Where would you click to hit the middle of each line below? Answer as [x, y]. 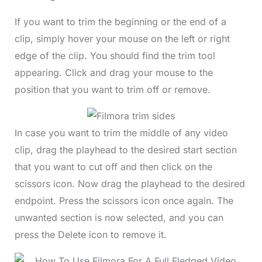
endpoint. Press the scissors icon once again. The [124, 200]
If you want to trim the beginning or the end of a [120, 21]
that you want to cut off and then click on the [113, 166]
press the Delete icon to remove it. [90, 234]
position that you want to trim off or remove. [114, 89]
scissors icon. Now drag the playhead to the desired [130, 183]
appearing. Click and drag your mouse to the [113, 72]
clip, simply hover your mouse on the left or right [122, 38]
